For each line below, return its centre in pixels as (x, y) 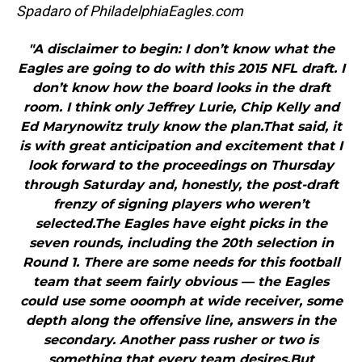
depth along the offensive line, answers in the (181, 321)
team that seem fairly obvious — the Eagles (181, 282)
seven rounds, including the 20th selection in (181, 243)
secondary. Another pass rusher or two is (181, 340)
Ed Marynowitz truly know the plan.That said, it (181, 127)
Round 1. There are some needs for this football (181, 263)
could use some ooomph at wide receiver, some (181, 301)
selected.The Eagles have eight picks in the (181, 224)
